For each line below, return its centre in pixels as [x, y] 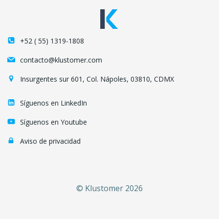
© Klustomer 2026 [109, 188]
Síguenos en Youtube [54, 122]
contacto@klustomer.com [61, 60]
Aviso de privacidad [50, 141]
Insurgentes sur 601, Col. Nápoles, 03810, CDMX [97, 79]
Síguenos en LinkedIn [54, 103]
